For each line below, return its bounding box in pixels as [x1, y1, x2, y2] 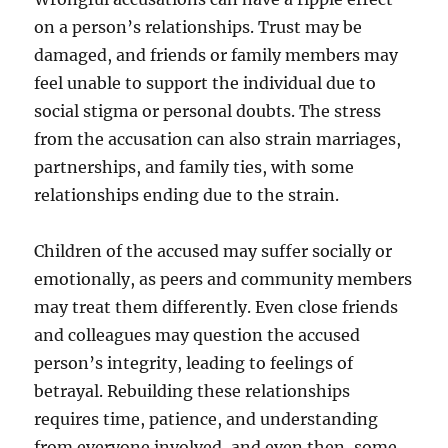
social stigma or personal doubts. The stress [34, 100, 382, 121]
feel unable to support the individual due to [34, 72, 377, 93]
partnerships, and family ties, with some [34, 156, 355, 177]
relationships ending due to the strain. [34, 184, 340, 205]
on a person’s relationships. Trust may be [34, 16, 363, 37]
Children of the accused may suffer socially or [34, 240, 393, 261]
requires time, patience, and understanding [34, 408, 379, 429]
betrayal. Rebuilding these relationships [34, 380, 351, 401]
